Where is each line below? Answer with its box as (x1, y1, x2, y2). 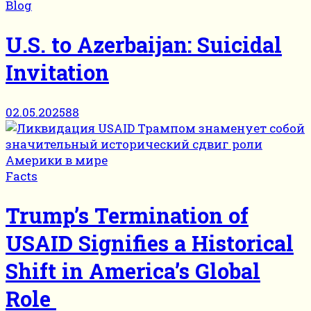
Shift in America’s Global (6, 257, 260, 285)
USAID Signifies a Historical (6, 229, 294, 258)
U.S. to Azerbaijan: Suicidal (6, 31, 282, 59)
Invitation (6, 58, 109, 87)
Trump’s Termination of (6, 201, 249, 230)
